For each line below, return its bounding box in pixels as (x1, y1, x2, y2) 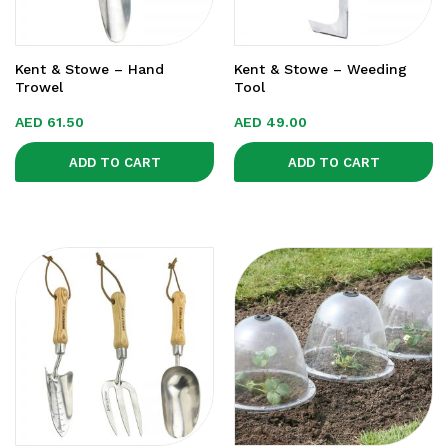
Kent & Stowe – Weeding (234, 61, 407, 77)
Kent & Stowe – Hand (15, 61, 164, 77)
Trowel (15, 79, 63, 95)
